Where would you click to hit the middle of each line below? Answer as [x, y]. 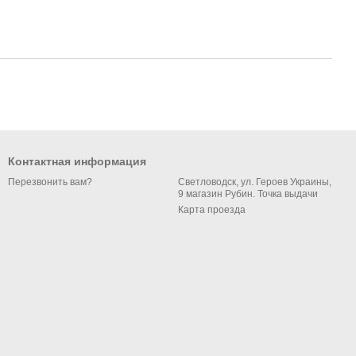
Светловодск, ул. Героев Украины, [255, 182]
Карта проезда [212, 210]
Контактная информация [77, 161]
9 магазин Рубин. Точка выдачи [288, 194]
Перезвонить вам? [50, 182]
